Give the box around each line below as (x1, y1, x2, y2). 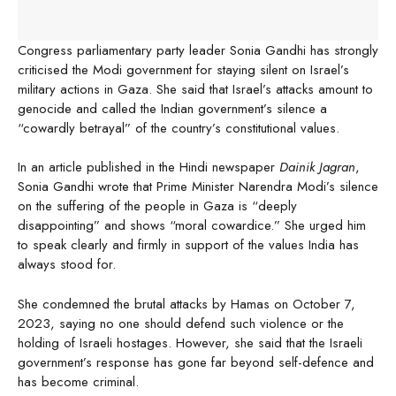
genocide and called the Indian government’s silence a (18, 98, 327, 118)
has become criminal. (18, 371, 139, 392)
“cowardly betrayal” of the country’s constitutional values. (18, 118, 339, 138)
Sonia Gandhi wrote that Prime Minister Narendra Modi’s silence (18, 177, 378, 197)
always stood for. (18, 255, 116, 275)
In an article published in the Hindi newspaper (18, 157, 279, 178)
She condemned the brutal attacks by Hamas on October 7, (18, 293, 355, 314)
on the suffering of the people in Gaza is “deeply (18, 196, 297, 217)
